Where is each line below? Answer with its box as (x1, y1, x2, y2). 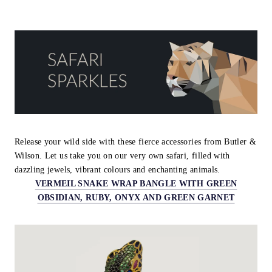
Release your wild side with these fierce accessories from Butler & (15, 137, 257, 146)
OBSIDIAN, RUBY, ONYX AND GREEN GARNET (37, 192, 235, 202)
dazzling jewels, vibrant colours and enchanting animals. (15, 165, 226, 174)
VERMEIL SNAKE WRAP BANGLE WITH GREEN (35, 178, 237, 188)
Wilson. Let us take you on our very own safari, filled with (15, 151, 230, 160)
